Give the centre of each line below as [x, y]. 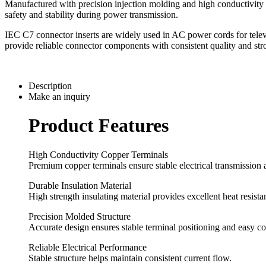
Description [50, 85]
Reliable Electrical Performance [88, 247]
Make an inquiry [59, 96]
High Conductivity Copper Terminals [98, 154]
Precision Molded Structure [80, 216]
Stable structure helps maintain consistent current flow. [130, 258]
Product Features [99, 126]
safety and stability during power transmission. [91, 14]
